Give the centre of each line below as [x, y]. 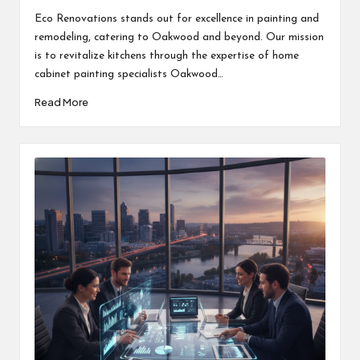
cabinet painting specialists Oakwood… [129, 75]
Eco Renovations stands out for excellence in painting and [176, 19]
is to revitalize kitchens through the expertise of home [166, 56]
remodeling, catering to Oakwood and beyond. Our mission [179, 38]
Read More [61, 102]
